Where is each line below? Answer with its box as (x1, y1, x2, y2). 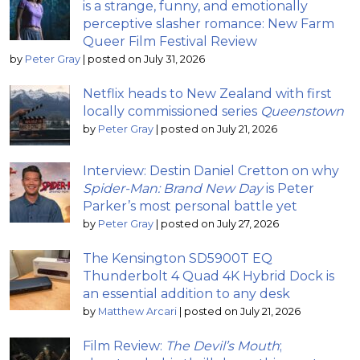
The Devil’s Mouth (166, 337, 280, 354)
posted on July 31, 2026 (88, 52, 205, 65)
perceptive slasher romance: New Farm (83, 15, 334, 31)
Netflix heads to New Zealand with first (83, 85, 332, 101)
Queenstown (260, 103, 344, 119)
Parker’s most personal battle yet (83, 198, 297, 214)
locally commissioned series (83, 103, 260, 119)
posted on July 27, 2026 (161, 217, 279, 230)
